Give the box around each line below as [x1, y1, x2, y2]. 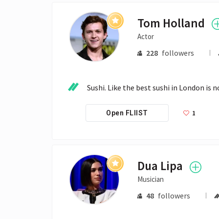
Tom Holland [137, 15, 205, 31]
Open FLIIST [106, 109, 148, 117]
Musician [137, 175, 164, 184]
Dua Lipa [137, 158, 183, 174]
